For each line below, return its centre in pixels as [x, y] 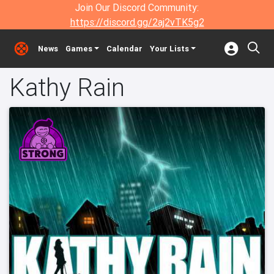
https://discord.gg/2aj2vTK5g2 [137, 22]
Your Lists [169, 49]
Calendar [124, 49]
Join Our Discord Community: [137, 7]
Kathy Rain [67, 87]
